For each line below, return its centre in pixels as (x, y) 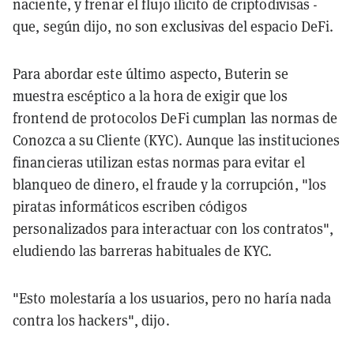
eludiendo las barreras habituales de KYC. (143, 250)
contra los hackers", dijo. (91, 320)
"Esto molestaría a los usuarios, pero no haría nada (172, 298)
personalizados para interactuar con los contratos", (173, 228)
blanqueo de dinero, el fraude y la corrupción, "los (170, 184)
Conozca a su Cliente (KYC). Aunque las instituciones (177, 140)
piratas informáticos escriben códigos (130, 206)
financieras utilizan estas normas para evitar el (159, 162)
